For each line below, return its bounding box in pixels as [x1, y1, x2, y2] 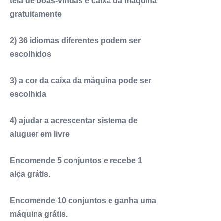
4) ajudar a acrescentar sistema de [10, 116, 138, 125]
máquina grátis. [10, 210, 68, 219]
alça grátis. [10, 170, 50, 179]
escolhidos [10, 50, 51, 59]
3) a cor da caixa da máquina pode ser [10, 76, 151, 85]
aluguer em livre [10, 130, 70, 139]
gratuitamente [10, 10, 62, 19]
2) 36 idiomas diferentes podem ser [10, 37, 141, 45]
